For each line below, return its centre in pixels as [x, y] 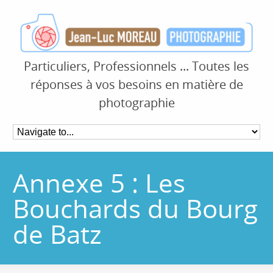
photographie [136, 103]
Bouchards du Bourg [136, 208]
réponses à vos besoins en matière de [136, 85]
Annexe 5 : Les [99, 183]
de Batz [58, 234]
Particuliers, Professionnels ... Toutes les [136, 66]
